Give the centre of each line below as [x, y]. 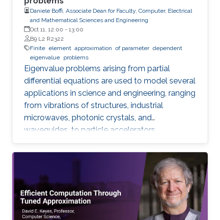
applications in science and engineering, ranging [110, 93]
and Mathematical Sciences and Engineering [89, 20]
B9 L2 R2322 [47, 39]
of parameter [132, 48]
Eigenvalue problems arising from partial [97, 68]
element [60, 48]
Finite [38, 48]
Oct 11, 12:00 [47, 29]
